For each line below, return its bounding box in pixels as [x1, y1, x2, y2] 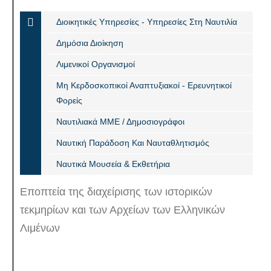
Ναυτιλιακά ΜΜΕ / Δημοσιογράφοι [56, 117, 184, 126]
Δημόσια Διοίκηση [56, 38, 123, 48]
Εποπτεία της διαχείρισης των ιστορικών [20, 186, 212, 198]
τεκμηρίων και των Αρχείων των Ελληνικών [20, 204, 225, 216]
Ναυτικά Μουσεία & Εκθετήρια [56, 159, 170, 169]
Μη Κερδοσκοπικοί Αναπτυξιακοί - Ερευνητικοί [56, 80, 232, 90]
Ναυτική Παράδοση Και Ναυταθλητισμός [56, 138, 209, 148]
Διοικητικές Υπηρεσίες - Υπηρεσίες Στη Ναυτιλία [56, 17, 237, 27]
